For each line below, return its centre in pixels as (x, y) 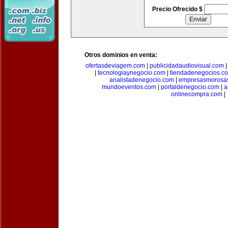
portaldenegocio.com (190, 87)
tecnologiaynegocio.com (132, 73)
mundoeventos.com (129, 87)
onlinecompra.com (196, 94)
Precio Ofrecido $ (178, 9)
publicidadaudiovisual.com (187, 66)
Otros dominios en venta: (121, 55)
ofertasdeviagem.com (115, 66)
